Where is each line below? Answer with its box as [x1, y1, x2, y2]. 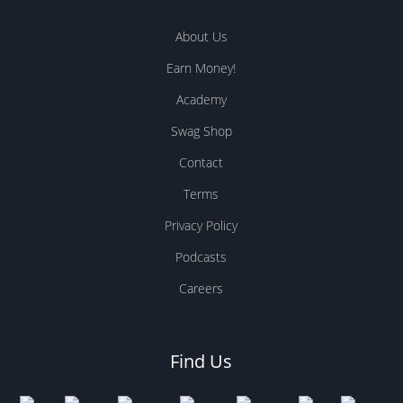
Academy [175, 91, 227, 108]
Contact [179, 154, 224, 171]
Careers [179, 280, 224, 297]
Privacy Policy [165, 217, 238, 234]
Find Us [170, 349, 233, 373]
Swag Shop [170, 122, 232, 139]
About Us [175, 28, 228, 45]
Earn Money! [166, 59, 237, 76]
